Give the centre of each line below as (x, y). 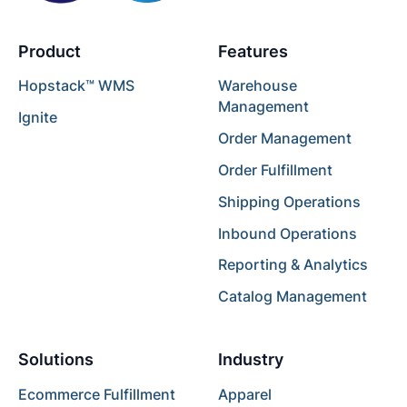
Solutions (55, 360)
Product (49, 51)
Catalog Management (292, 297)
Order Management (284, 139)
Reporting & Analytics (293, 265)
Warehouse (257, 86)
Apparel (244, 395)
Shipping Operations (289, 202)
